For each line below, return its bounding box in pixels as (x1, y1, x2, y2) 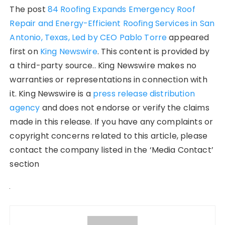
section (10, 158, 40, 170)
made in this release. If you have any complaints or (10, 116, 213, 128)
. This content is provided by (97, 45, 210, 57)
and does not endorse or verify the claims (40, 101, 209, 114)
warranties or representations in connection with (10, 73, 207, 85)
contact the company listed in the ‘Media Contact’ (10, 144, 213, 156)
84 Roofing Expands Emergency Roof (47, 3, 195, 15)
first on (10, 45, 40, 57)
